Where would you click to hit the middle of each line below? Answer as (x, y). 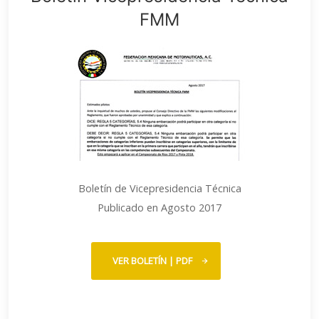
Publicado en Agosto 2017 (159, 208)
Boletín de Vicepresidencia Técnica (159, 188)
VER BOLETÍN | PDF (152, 261)
